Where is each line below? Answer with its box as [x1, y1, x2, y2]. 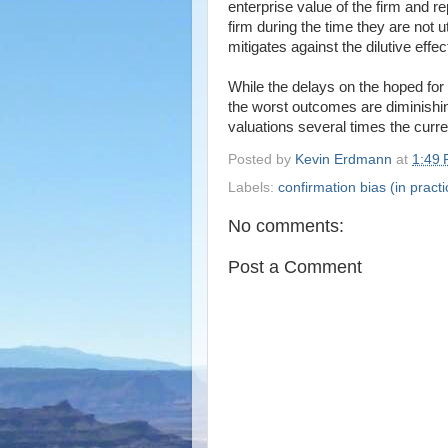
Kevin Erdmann [295, 151, 392, 167]
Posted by [228, 151, 295, 167]
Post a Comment [228, 256, 362, 277]
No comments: [228, 215, 344, 236]
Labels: [228, 179, 278, 195]
